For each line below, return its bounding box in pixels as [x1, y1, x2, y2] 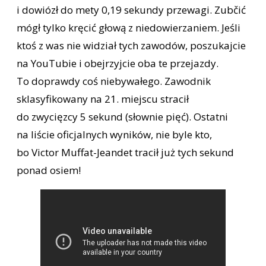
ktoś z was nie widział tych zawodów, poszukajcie [17, 39, 246, 53]
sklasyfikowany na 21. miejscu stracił [17, 92, 189, 106]
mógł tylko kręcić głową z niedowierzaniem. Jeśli [17, 21, 240, 35]
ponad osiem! [17, 163, 81, 178]
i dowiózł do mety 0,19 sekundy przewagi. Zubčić [17, 3, 246, 17]
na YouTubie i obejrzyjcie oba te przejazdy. [17, 56, 218, 71]
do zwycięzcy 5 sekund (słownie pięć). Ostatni [17, 110, 228, 124]
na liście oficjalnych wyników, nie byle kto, [17, 128, 212, 142]
